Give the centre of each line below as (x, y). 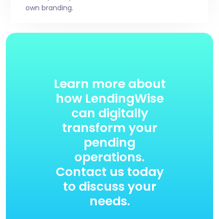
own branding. (49, 8)
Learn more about (109, 84)
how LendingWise (109, 99)
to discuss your (109, 187)
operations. (109, 157)
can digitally (109, 113)
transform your (109, 128)
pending (109, 143)
